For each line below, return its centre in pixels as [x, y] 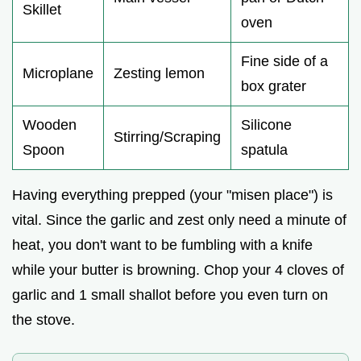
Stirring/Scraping [167, 137]
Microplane [58, 73]
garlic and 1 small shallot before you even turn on [170, 295]
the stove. [44, 320]
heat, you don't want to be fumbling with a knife [162, 245]
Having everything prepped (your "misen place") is [172, 195]
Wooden [50, 124]
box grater [274, 86]
